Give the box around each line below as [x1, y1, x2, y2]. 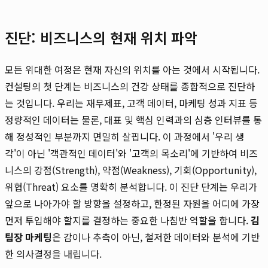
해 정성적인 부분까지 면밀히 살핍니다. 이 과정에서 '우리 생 [5, 129, 244, 144]
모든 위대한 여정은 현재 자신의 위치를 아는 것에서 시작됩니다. [5, 62, 260, 77]
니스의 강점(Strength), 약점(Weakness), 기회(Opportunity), [5, 162, 257, 177]
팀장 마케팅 [5, 229, 52, 244]
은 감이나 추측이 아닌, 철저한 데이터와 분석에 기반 [52, 229, 260, 244]
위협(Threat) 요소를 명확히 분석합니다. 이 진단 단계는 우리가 [5, 179, 257, 194]
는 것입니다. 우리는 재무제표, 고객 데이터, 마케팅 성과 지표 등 [5, 95, 258, 110]
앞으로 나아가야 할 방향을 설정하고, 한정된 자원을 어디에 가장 [5, 196, 260, 211]
